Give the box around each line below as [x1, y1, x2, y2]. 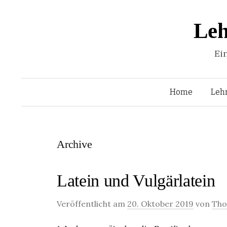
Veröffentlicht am [57, 199, 127, 209]
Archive [57, 138, 92, 150]
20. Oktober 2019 [127, 199, 194, 209]
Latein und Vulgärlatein [57, 171, 215, 190]
